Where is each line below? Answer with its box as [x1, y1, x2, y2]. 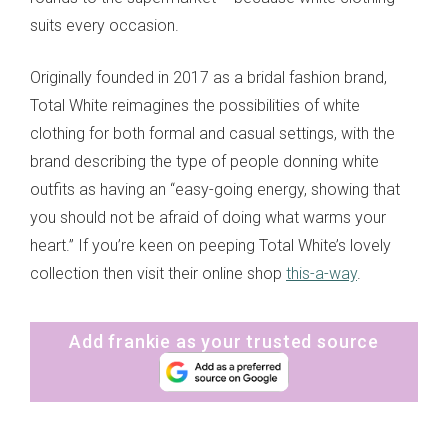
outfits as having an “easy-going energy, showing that [30, 179, 400, 199]
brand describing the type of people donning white [30, 151, 379, 171]
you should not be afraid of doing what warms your [30, 207, 386, 227]
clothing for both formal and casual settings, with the [30, 123, 395, 143]
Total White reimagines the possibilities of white [30, 95, 360, 115]
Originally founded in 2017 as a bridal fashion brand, [30, 67, 387, 87]
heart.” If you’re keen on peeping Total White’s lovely [30, 235, 391, 255]
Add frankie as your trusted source [68, 330, 380, 352]
